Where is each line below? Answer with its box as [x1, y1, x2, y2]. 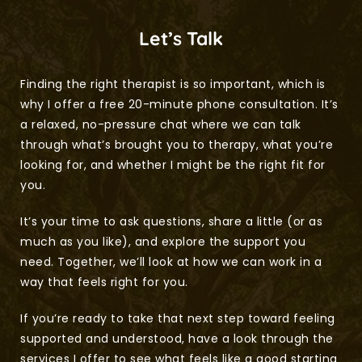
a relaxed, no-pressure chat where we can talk [20, 116, 301, 133]
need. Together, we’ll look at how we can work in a [20, 254, 322, 271]
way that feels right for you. [20, 274, 188, 291]
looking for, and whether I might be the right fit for [20, 157, 326, 174]
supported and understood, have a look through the [20, 330, 334, 347]
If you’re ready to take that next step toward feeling [20, 310, 335, 327]
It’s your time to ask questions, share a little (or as [20, 213, 322, 230]
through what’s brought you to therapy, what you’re [20, 137, 333, 154]
